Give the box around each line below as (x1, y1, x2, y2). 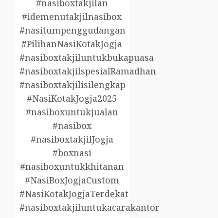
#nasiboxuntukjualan (25, 106, 118, 118)
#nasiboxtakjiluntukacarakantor (19, 201, 160, 214)
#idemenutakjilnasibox (22, 11, 122, 23)
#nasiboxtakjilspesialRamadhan (19, 65, 156, 77)
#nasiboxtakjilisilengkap (19, 79, 126, 91)
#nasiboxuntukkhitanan (19, 161, 124, 173)
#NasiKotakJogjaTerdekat (19, 188, 128, 200)
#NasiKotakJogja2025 (27, 92, 117, 105)
